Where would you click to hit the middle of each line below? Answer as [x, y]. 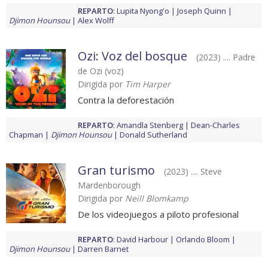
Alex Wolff [96, 21]
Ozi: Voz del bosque [133, 56]
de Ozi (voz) [101, 71]
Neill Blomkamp [157, 199]
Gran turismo [116, 170]
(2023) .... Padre [226, 57]
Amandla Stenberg [150, 125]
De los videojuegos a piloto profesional [158, 214]
